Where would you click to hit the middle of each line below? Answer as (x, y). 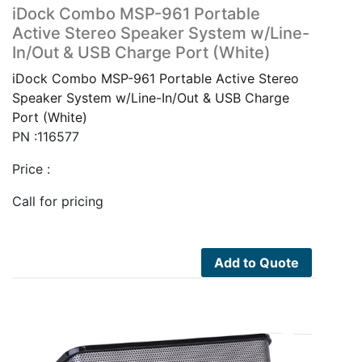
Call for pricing (58, 202)
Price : (31, 169)
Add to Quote (257, 263)
